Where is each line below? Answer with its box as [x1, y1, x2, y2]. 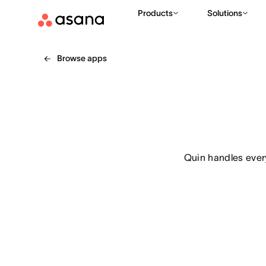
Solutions [207, 8, 242, 18]
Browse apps [57, 53, 107, 63]
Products [138, 8, 173, 18]
